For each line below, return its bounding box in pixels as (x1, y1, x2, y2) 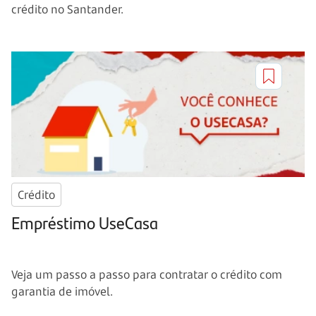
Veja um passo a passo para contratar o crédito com (11, 266, 282, 282)
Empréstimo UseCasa (11, 209, 158, 234)
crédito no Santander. (11, 1, 123, 18)
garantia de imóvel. (11, 283, 113, 299)
